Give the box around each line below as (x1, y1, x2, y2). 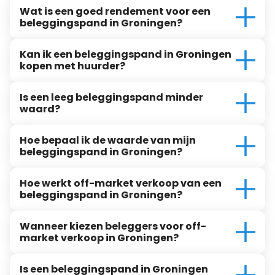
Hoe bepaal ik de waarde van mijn (20, 133, 196, 148)
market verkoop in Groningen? (20, 231, 179, 246)
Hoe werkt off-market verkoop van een (20, 176, 222, 191)
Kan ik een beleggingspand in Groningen (20, 47, 231, 62)
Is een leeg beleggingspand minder (20, 90, 203, 105)
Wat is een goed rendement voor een (20, 4, 211, 19)
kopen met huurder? (20, 59, 125, 74)
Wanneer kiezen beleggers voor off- (20, 219, 206, 234)
